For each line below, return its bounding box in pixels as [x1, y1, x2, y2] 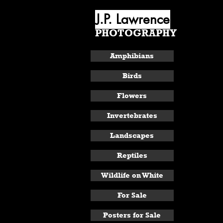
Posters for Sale [103, 211, 161, 220]
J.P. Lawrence [95, 11, 170, 28]
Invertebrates [107, 111, 157, 120]
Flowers [117, 91, 147, 100]
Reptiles [116, 151, 147, 160]
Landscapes [110, 131, 154, 140]
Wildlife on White [101, 171, 163, 180]
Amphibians [110, 51, 154, 60]
